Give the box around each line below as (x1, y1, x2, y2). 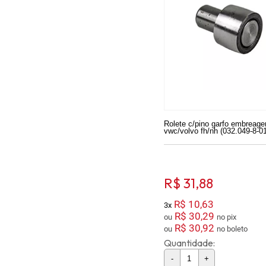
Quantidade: (163, 236, 215, 249)
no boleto (226, 224, 248, 233)
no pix (226, 212, 236, 221)
